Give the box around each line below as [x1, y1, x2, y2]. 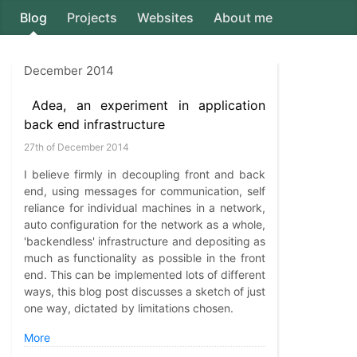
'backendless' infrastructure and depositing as [24, 234, 265, 248]
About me [214, 10, 273, 25]
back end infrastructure [24, 116, 165, 132]
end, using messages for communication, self [24, 184, 265, 198]
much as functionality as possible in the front [24, 251, 265, 265]
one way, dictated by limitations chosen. [24, 301, 233, 315]
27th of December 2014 [24, 141, 129, 153]
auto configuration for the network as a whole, [24, 218, 265, 231]
